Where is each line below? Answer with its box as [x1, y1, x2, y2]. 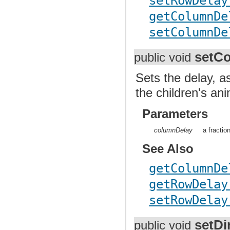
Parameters [142, 106, 208, 121]
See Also [142, 142, 194, 156]
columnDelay [154, 126, 193, 135]
